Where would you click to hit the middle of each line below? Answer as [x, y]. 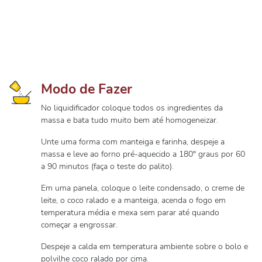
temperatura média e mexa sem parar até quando [130, 213]
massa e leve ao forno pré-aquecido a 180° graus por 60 [143, 154]
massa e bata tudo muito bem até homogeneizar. [130, 120]
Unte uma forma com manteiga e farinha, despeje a [133, 142]
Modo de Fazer [87, 89]
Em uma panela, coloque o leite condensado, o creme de [143, 188]
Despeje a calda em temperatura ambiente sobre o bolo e [144, 247]
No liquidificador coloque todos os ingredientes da [132, 108]
